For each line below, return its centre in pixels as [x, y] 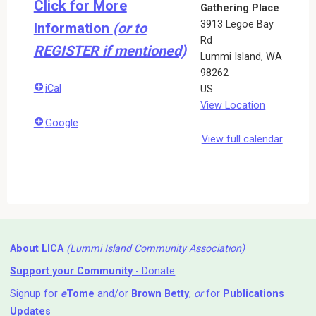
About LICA [38, 248]
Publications [254, 294]
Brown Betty [160, 294]
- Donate [154, 271]
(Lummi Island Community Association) [156, 248]
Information [73, 28]
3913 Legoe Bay [237, 24]
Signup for [36, 294]
